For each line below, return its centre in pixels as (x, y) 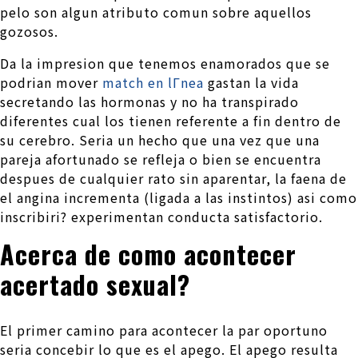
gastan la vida (251, 82)
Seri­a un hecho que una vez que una (197, 139)
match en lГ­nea (153, 82)
